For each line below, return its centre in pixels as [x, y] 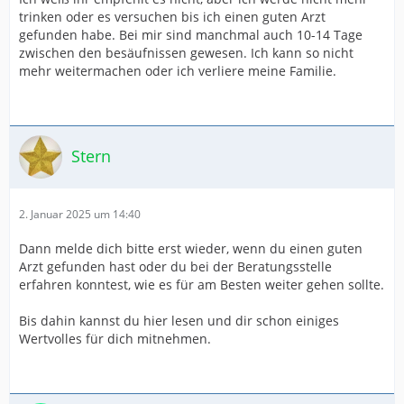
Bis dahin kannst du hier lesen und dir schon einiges [179, 320]
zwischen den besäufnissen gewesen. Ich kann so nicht [186, 52]
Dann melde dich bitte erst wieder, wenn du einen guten [191, 248]
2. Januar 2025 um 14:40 [80, 214]
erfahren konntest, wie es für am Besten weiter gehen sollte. [202, 284]
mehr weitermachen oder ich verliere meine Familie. [178, 70]
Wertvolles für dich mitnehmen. [115, 338]
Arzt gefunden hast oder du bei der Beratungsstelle [175, 266]
